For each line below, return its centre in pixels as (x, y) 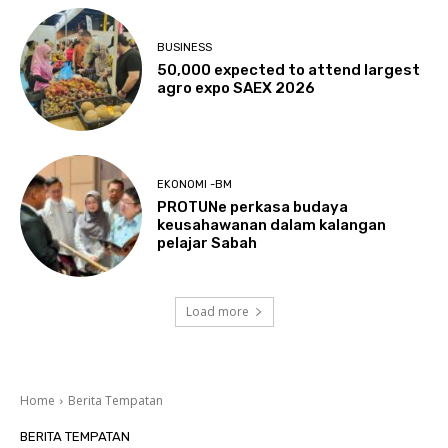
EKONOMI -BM (195, 185)
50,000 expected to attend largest (289, 70)
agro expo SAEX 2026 (236, 88)
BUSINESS (185, 48)
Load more (217, 312)
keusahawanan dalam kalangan (272, 225)
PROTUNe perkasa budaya (253, 207)
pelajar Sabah (207, 243)
